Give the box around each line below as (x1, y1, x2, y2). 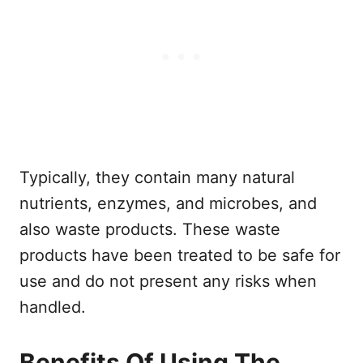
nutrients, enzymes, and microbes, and (19, 193, 317, 213)
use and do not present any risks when (19, 271, 317, 291)
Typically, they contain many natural (19, 167, 295, 187)
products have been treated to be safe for (19, 245, 340, 265)
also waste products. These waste (19, 219, 280, 239)
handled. (19, 297, 86, 317)
